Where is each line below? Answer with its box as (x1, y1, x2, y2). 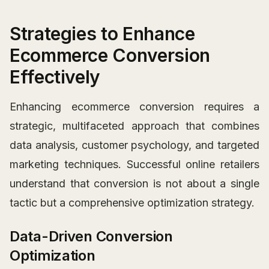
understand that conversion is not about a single (10, 177, 259, 190)
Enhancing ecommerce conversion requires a (10, 100, 259, 113)
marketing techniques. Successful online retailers (10, 158, 259, 171)
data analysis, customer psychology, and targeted (10, 139, 259, 152)
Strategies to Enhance (10, 23, 195, 45)
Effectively (10, 66, 101, 88)
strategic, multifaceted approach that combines (10, 119, 259, 133)
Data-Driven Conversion (10, 228, 173, 246)
